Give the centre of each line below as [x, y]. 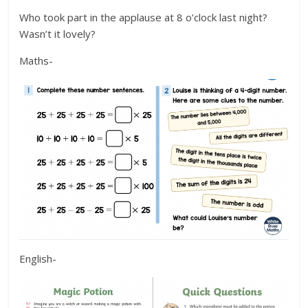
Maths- [36, 60]
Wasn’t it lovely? [58, 33]
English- [38, 259]
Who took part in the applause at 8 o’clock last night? [145, 17]
